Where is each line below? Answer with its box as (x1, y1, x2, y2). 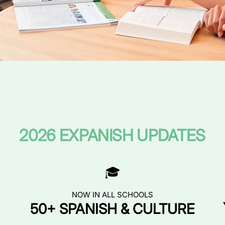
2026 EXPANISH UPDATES (19, 126, 205, 145)
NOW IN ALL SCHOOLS (71, 190, 153, 199)
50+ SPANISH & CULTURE (30, 200, 194, 217)
